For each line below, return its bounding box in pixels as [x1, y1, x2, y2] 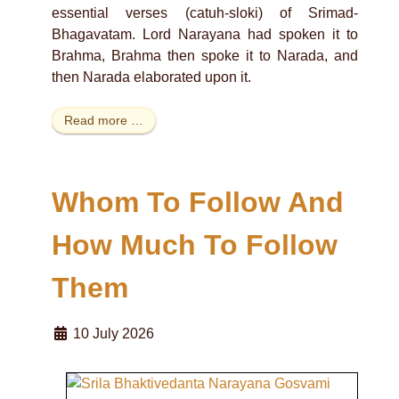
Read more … [64, 113, 143, 128]
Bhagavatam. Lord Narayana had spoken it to [52, 27, 358, 43]
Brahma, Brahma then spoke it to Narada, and [52, 48, 358, 64]
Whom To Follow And [52, 185, 344, 218]
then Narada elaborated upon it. [52, 69, 251, 85]
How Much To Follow [52, 228, 338, 261]
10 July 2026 [73, 325, 154, 341]
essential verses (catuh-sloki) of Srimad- [52, 5, 358, 21]
